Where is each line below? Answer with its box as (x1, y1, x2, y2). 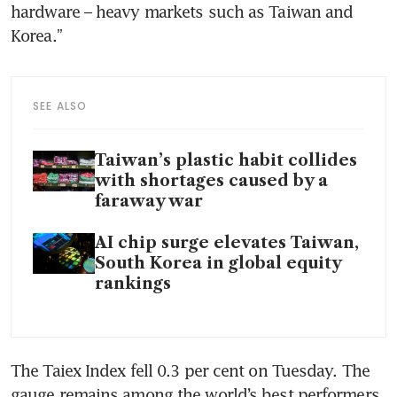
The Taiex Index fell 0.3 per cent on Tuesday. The (11, 360, 370, 380)
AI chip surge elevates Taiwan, (95, 232, 359, 253)
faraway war (95, 191, 203, 211)
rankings (95, 273, 171, 293)
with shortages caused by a (95, 170, 328, 191)
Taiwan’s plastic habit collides (95, 150, 357, 170)
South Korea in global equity (95, 253, 341, 273)
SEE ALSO (33, 97, 88, 113)
